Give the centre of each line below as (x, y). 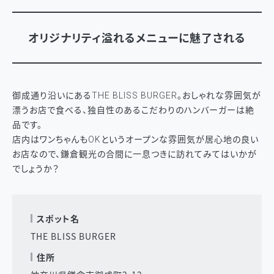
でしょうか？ (36, 169)
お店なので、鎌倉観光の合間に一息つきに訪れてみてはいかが (135, 154)
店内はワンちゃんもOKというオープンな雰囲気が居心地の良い (135, 139)
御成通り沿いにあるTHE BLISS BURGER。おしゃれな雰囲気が (137, 95)
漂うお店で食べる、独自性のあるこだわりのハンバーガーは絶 (133, 110)
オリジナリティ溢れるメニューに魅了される (137, 38)
